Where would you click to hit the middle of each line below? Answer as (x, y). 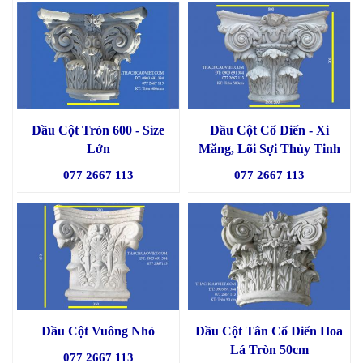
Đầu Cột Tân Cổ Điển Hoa (269, 331)
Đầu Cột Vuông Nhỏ (98, 331)
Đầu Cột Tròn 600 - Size (98, 130)
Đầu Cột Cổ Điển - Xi (269, 130)
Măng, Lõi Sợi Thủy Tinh (269, 149)
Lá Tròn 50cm (269, 350)
